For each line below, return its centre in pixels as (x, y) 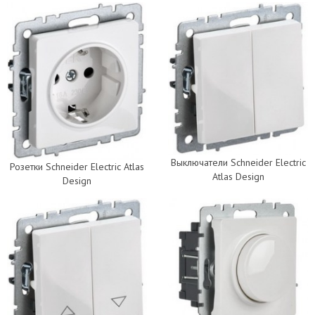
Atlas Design (238, 177)
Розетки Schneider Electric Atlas (77, 167)
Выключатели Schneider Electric (238, 163)
